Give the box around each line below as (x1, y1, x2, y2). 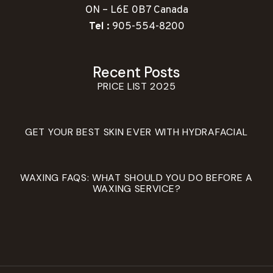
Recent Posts (93, 63, 180, 82)
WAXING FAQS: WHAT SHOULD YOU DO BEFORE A (19, 171, 253, 184)
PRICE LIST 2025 (97, 80, 176, 93)
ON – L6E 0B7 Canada (85, 4, 188, 17)
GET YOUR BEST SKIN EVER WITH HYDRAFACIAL (25, 126, 248, 138)
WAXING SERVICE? (92, 182, 181, 195)
